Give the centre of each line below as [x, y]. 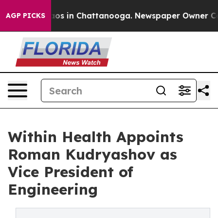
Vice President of [71, 172]
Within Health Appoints [96, 137]
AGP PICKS [26, 16]
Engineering [53, 189]
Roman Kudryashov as [92, 154]
